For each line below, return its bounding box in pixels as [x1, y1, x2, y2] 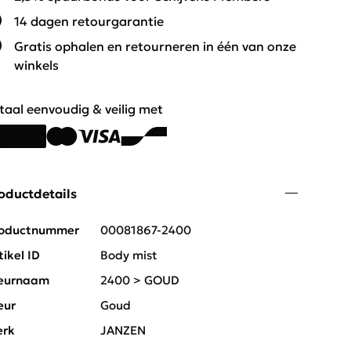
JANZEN [100, 323, 146, 338]
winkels [14, 57, 59, 73]
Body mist [100, 248, 157, 262]
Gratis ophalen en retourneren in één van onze [14, 38, 296, 54]
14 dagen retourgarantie [14, 13, 164, 29]
